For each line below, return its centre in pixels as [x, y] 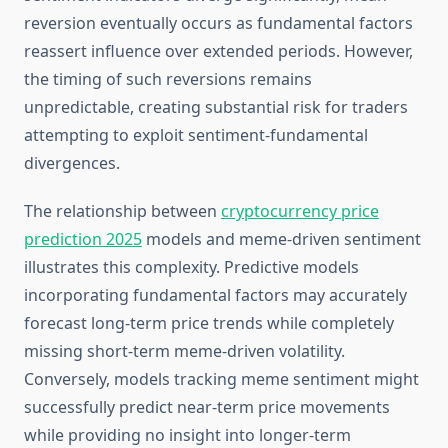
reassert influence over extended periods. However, [218, 51]
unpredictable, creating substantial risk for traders [216, 107]
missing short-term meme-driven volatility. [184, 351]
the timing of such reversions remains [168, 79]
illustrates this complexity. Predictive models [191, 267]
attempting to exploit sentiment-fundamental [196, 135]
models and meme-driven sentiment [281, 239]
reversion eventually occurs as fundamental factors [218, 23]
